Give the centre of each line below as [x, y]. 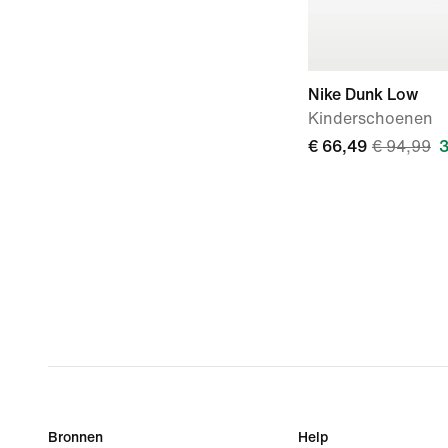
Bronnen [75, 437]
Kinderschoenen [370, 118]
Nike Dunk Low [363, 94]
